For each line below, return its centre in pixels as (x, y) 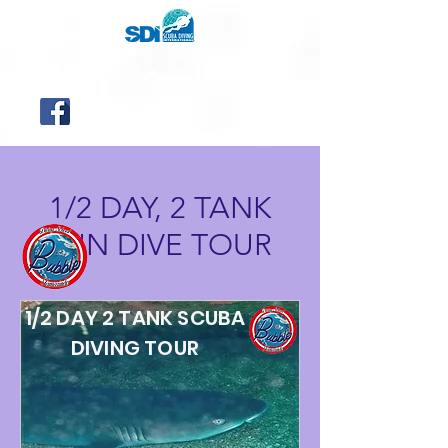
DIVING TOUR (135, 348)
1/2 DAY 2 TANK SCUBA (135, 318)
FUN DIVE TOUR (160, 245)
